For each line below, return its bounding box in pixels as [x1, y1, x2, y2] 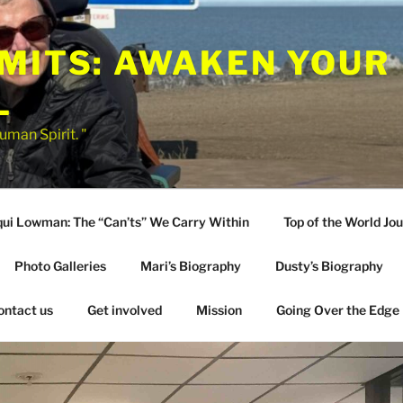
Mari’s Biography [139, 257, 241, 273]
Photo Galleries [13, 257, 106, 273]
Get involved [86, 301, 162, 318]
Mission [195, 301, 242, 318]
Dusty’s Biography [274, 257, 383, 273]
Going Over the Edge [275, 301, 399, 318]
